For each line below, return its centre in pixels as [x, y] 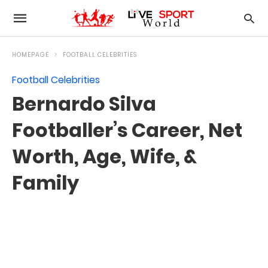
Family [45, 183]
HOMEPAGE [31, 55]
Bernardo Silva [84, 104]
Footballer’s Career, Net [127, 130]
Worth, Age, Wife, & [104, 156]
